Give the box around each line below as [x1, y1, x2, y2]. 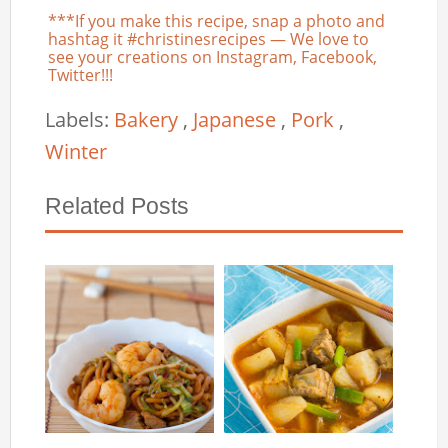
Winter [45, 137, 108, 165]
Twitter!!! [48, 63, 114, 86]
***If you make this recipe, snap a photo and [48, 9, 386, 32]
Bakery [114, 105, 184, 133]
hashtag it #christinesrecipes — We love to [48, 27, 370, 50]
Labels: [45, 105, 115, 133]
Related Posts [45, 192, 190, 219]
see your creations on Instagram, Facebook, [48, 45, 378, 68]
